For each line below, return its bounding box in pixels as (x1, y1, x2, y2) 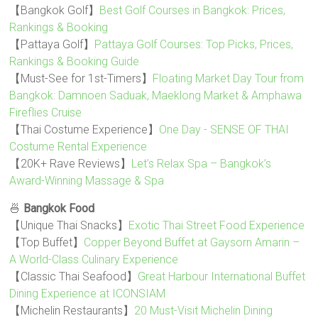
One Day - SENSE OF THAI (159, 123, 290, 137)
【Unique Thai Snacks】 (9, 219, 129, 233)
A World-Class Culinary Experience (9, 253, 179, 267)
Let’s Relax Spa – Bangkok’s (131, 157, 272, 171)
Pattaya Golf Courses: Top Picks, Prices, (94, 38, 294, 52)
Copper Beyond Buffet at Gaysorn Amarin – (84, 236, 300, 250)
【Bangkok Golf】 (9, 4, 100, 18)
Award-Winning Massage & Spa (9, 174, 165, 188)
